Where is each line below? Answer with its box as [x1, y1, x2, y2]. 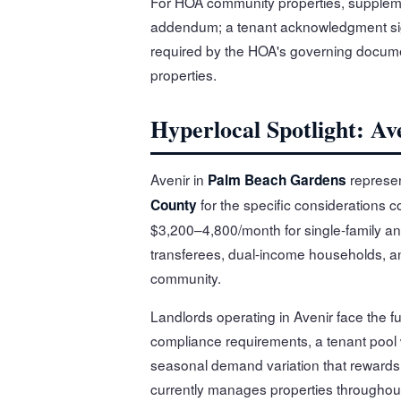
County [150, 194, 197, 215]
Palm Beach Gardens [208, 169, 346, 190]
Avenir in [150, 168, 208, 189]
